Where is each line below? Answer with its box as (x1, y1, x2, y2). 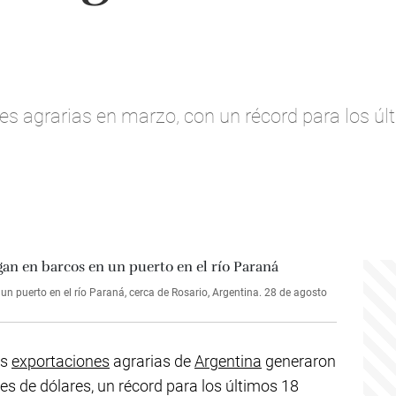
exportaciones (11, 352, 110, 370)
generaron (262, 352, 336, 370)
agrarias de (110, 352, 194, 370)
